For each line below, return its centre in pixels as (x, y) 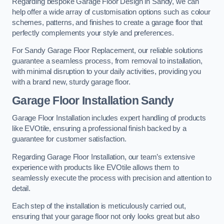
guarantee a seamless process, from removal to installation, (107, 61)
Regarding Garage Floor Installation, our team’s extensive (103, 157)
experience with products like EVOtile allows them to (95, 167)
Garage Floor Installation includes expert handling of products (109, 118)
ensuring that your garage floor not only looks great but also (106, 217)
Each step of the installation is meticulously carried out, (99, 206)
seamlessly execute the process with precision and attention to (112, 178)
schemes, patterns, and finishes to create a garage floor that (107, 22)
